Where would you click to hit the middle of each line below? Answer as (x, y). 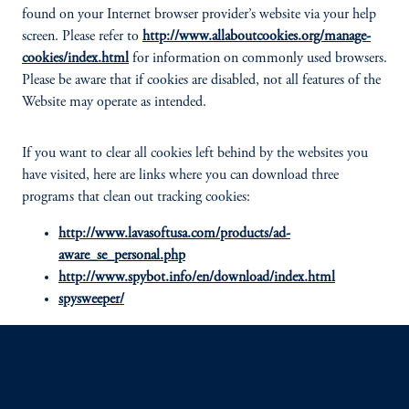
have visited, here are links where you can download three (180, 175)
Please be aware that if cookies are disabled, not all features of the (201, 80)
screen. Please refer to (82, 37)
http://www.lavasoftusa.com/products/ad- (174, 234)
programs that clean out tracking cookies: (136, 197)
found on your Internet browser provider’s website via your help (199, 15)
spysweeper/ (91, 299)
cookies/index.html (75, 58)
